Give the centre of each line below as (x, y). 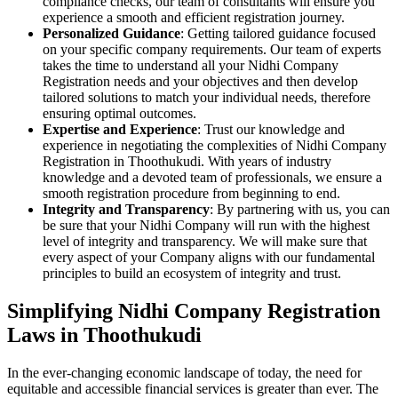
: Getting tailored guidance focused (278, 33)
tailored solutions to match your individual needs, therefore (207, 97)
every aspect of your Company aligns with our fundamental (209, 257)
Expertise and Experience (120, 129)
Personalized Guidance (111, 33)
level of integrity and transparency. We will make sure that (205, 241)
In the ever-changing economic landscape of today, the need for (184, 372)
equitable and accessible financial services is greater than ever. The (193, 388)
